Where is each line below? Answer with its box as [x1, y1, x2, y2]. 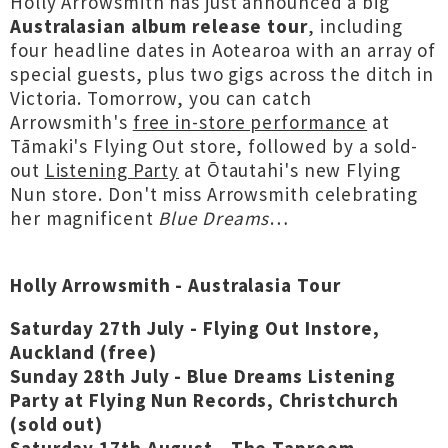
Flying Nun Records [89, 388, 268, 412]
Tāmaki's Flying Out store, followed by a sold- [10, 134, 419, 158]
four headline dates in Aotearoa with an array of [10, 38, 437, 62]
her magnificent [10, 206, 159, 230]
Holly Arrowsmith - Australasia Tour [10, 273, 341, 297]
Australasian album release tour [10, 14, 308, 38]
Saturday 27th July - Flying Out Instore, [10, 316, 380, 340]
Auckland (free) [10, 340, 157, 364]
